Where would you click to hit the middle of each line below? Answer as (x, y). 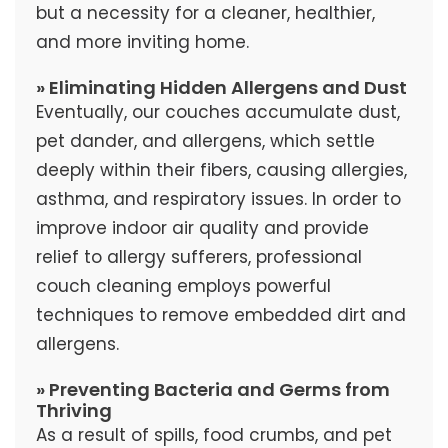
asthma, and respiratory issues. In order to (218, 199)
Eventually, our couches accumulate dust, (217, 112)
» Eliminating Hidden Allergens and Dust (221, 88)
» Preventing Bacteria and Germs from (212, 390)
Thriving (73, 411)
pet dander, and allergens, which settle (205, 141)
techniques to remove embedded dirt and (220, 315)
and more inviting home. (142, 42)
